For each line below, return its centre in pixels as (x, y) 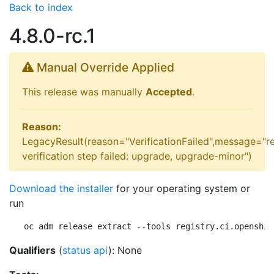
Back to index (41, 7)
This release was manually (84, 92)
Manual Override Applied (104, 67)
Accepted (169, 92)
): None (125, 250)
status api (85, 250)
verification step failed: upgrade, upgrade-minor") (137, 156)
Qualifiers (32, 250)
